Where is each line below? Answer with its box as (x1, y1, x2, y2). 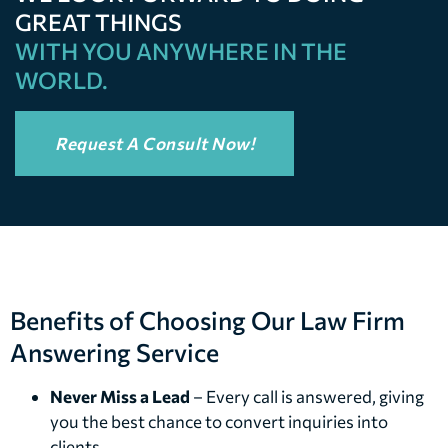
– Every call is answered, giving (190, 385, 424, 407)
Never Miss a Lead (50, 385, 190, 407)
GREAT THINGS (15, 7, 182, 36)
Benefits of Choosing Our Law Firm (10, 304, 405, 335)
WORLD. (15, 65, 108, 94)
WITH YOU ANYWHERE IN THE (15, 36, 347, 65)
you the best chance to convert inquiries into (50, 410, 388, 432)
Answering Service (10, 336, 219, 367)
